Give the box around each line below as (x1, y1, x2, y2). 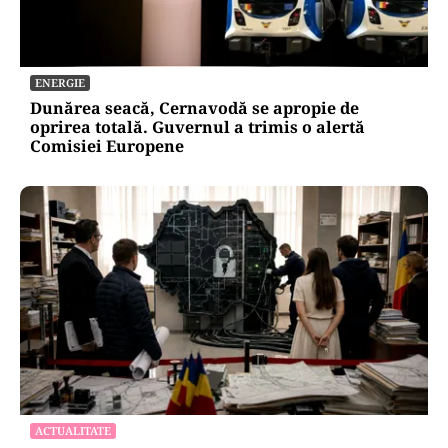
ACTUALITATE (35, 423, 111, 439)
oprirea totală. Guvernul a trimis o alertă (30, 116, 365, 139)
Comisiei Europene (30, 135, 184, 158)
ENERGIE (35, 75, 85, 91)
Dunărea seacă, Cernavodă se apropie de (30, 97, 359, 120)
